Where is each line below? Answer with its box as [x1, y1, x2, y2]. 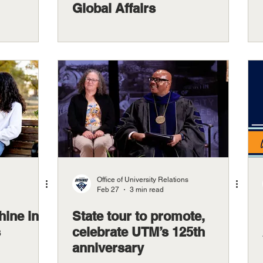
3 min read [130, 185, 164, 194]
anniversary [72, 240, 144, 255]
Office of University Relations [97, 176, 188, 184]
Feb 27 [97, 185, 119, 194]
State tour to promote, [72, 208, 205, 224]
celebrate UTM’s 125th [72, 224, 205, 240]
